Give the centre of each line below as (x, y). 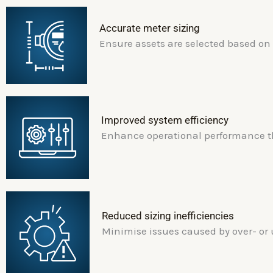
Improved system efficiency (165, 120)
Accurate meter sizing (150, 28)
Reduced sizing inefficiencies (168, 215)
